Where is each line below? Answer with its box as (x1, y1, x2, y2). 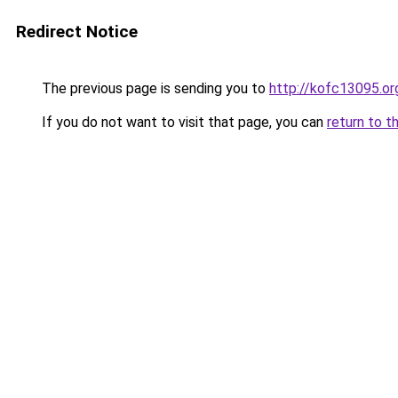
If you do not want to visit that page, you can (38, 114, 327, 131)
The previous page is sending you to (38, 80, 269, 97)
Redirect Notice (16, 21, 138, 42)
